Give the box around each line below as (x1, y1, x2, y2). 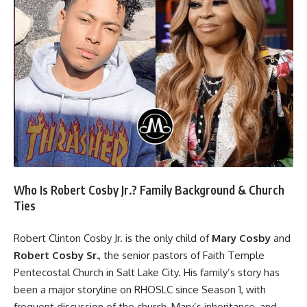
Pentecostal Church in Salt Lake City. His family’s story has (14, 265, 280, 279)
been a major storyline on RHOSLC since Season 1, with (14, 282, 266, 296)
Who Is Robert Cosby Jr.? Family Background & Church (14, 182, 284, 198)
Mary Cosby (212, 231, 271, 245)
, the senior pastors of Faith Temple (99, 248, 265, 262)
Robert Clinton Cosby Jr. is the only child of (14, 231, 212, 245)
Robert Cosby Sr (14, 248, 97, 262)
